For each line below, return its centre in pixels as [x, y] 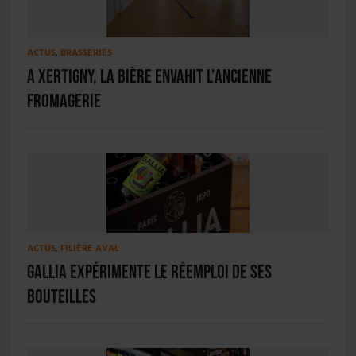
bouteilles [61, 297]
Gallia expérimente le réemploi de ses [149, 273]
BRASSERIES [86, 53]
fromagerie [64, 102]
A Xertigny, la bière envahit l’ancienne [149, 77]
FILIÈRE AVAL [89, 249]
